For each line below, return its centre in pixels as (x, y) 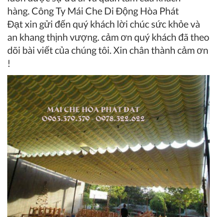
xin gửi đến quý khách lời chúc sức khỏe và (111, 24)
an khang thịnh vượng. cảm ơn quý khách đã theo (108, 37)
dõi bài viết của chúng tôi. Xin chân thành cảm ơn (108, 50)
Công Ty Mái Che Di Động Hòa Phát (105, 11)
